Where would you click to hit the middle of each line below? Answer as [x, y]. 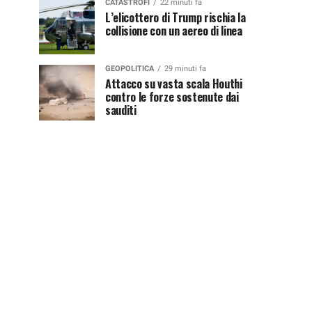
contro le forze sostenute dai [172, 96]
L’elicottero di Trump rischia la [175, 17]
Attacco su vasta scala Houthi [174, 83]
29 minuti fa [185, 68]
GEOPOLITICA [130, 68]
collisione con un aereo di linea [174, 30]
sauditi [121, 110]
